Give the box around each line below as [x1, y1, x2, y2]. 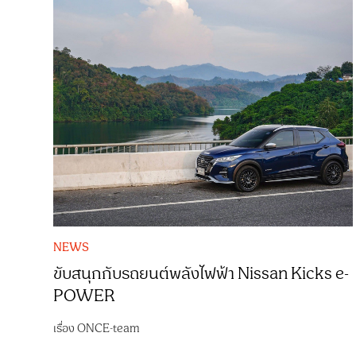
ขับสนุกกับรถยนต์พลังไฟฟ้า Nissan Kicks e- [53, 261, 350, 287]
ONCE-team [77, 319, 141, 338]
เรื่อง [53, 319, 78, 338]
